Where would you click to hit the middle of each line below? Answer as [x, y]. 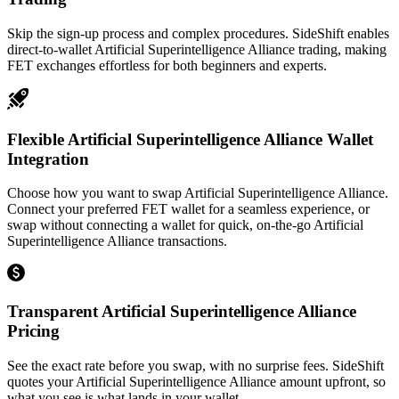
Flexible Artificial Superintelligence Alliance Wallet [190, 139]
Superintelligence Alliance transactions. [117, 241]
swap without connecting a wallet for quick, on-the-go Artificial [185, 225]
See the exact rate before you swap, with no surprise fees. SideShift [195, 365]
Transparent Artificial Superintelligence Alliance [182, 311]
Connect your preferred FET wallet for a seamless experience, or [188, 209]
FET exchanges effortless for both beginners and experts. [167, 65]
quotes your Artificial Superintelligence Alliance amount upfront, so [196, 381]
